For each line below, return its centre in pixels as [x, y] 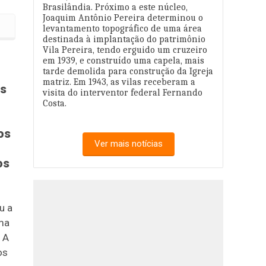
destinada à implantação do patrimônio [124, 39]
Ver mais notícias [128, 144]
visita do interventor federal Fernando [123, 93]
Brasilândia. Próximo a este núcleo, [115, 7]
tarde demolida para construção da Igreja [128, 71]
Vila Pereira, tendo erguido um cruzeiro [125, 50]
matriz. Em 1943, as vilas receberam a [119, 82]
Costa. [55, 103]
